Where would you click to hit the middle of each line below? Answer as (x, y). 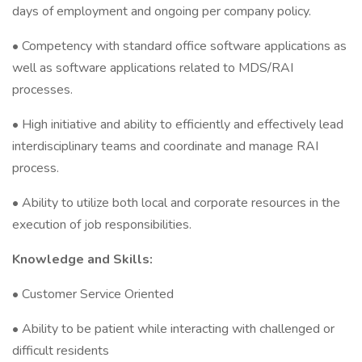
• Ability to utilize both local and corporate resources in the (176, 203)
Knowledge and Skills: (82, 259)
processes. (42, 90)
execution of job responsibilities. (102, 225)
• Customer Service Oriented (93, 294)
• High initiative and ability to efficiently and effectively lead (178, 124)
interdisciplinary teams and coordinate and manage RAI (165, 146)
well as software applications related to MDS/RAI (153, 68)
